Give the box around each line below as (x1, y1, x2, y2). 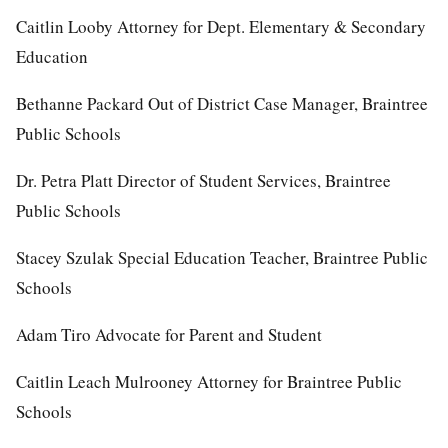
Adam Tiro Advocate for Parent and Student (16, 322, 322, 346)
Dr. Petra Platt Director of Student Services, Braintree (16, 168, 391, 192)
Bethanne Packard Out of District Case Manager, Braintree (16, 91, 428, 115)
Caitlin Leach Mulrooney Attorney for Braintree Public (16, 369, 402, 393)
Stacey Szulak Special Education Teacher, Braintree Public (16, 245, 428, 269)
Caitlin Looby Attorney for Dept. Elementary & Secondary (16, 14, 426, 38)
